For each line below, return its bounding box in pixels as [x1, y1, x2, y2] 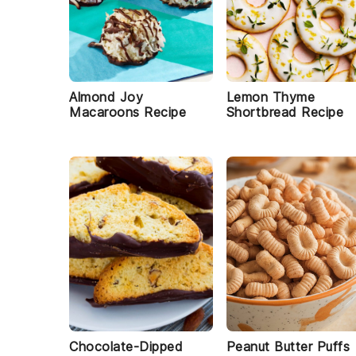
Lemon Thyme [226, 89, 315, 105]
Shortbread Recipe [226, 104, 344, 120]
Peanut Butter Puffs [226, 339, 350, 354]
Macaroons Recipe [69, 104, 186, 120]
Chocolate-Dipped [69, 339, 183, 354]
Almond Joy [69, 89, 143, 105]
